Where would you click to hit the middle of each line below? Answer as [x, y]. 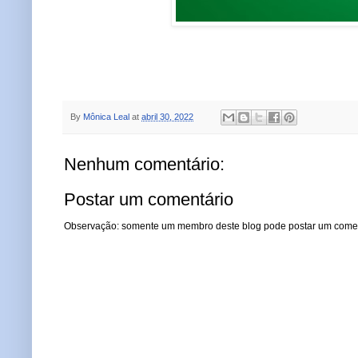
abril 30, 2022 [167, 116]
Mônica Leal [106, 116]
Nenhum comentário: [144, 164]
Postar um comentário [149, 199]
